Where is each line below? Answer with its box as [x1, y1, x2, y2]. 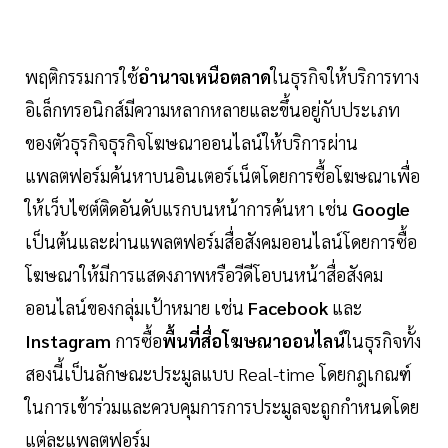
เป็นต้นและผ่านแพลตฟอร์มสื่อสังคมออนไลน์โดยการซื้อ [25, 230, 417, 254]
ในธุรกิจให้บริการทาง [271, 65, 419, 89]
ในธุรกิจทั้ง [345, 329, 421, 353]
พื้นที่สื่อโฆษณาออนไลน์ [162, 329, 345, 353]
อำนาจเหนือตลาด [138, 65, 271, 89]
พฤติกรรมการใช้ [25, 65, 138, 89]
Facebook [248, 296, 328, 320]
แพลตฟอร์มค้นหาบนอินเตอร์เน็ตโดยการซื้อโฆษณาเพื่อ [25, 164, 420, 188]
